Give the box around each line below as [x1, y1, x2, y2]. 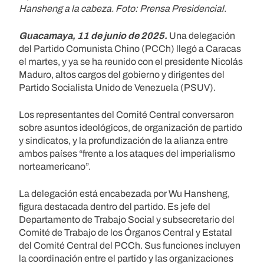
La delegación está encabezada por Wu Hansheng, [19, 188, 230, 199]
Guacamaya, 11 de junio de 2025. [19, 30, 167, 41]
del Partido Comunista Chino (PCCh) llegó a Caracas [19, 43, 241, 54]
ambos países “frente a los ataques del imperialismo [19, 148, 235, 159]
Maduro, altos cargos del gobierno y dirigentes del [19, 69, 225, 80]
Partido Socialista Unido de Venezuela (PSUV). [19, 82, 216, 93]
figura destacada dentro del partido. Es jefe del [19, 201, 210, 212]
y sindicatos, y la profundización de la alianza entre [19, 135, 228, 146]
